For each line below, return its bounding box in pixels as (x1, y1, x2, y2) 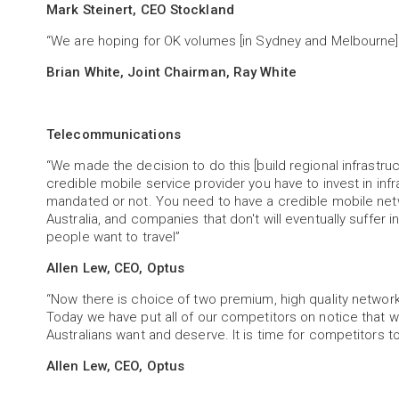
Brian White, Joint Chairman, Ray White (46, 64, 297, 80)
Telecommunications (46, 126, 181, 142)
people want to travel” (46, 229, 181, 245)
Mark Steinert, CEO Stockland (46, 2, 234, 18)
